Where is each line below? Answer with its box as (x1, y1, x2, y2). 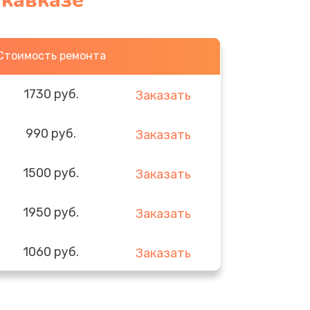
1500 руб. (23, 165, 80, 181)
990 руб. (26, 125, 77, 141)
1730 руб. (23, 86, 79, 102)
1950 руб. (23, 204, 80, 220)
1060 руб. (23, 244, 80, 259)
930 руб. (26, 283, 77, 299)
